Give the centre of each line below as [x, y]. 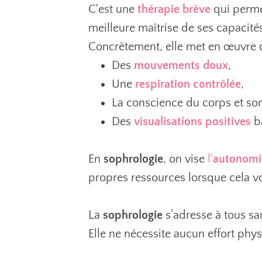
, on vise [185, 159]
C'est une [113, 9]
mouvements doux [181, 65]
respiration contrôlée [188, 84]
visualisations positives [192, 122]
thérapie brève [174, 9]
